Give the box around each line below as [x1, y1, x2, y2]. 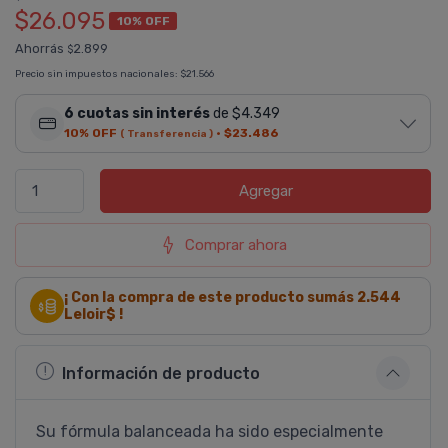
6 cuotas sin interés [64, 105, 210, 122]
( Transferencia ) [120, 128, 213, 139]
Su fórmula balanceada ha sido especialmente [36, 422, 383, 441]
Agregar [238, 182, 293, 200]
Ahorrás [15, 41, 67, 56]
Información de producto [62, 363, 260, 383]
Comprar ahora [185, 236, 287, 254]
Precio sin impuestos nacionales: [15, 68, 180, 80]
